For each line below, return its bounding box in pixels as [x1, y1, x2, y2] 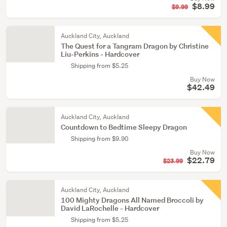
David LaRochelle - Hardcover [61, 203, 159, 213]
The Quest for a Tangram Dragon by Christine [61, 41, 209, 51]
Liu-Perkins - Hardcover [61, 49, 139, 59]
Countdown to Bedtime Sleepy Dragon [61, 122, 187, 132]
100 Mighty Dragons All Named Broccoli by [61, 195, 204, 205]
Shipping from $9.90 [71, 134, 128, 143]
